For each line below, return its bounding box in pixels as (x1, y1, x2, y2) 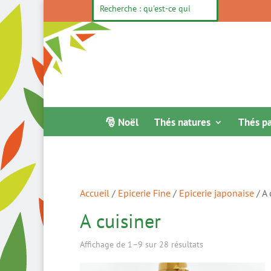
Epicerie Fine (118, 187, 171, 199)
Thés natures (154, 116, 211, 129)
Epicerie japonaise (179, 187, 254, 199)
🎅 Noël (105, 116, 139, 129)
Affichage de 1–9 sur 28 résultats (80, 239, 203, 250)
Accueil (80, 187, 109, 199)
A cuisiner (80, 208, 161, 233)
